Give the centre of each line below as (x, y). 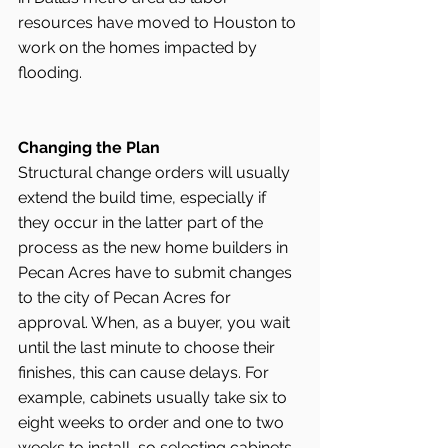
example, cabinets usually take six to (154, 397)
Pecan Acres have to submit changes (157, 272)
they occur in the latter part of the (142, 222)
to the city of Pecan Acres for (126, 297)
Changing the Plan (89, 147)
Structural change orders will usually (156, 172)
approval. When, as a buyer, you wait (156, 322)
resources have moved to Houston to (159, 22)
